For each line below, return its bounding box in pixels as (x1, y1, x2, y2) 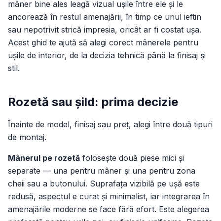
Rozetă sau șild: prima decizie (8, 95, 178, 109)
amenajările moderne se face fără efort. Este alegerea (8, 204, 209, 214)
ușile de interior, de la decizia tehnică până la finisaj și (8, 50, 206, 60)
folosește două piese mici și (80, 153, 184, 163)
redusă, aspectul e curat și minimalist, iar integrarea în (8, 191, 210, 201)
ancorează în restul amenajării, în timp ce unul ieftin (8, 12, 201, 22)
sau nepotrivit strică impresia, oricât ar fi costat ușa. (8, 25, 201, 35)
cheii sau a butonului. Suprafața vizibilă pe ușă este (8, 179, 200, 188)
